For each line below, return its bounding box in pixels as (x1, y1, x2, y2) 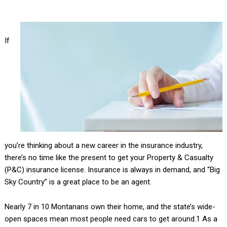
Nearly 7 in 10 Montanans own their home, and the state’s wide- (4, 202, 215, 212)
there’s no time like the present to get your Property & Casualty (4, 153, 213, 163)
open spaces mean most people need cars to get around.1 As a (4, 214, 217, 224)
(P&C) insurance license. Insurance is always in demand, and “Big (4, 165, 220, 175)
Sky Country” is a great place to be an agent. (4, 177, 152, 187)
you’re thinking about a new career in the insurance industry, (4, 141, 203, 150)
